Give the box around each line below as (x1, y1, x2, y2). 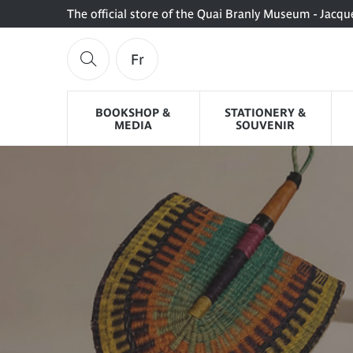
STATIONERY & (224, 106, 307, 119)
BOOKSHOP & (95, 106, 172, 119)
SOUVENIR (236, 118, 295, 132)
